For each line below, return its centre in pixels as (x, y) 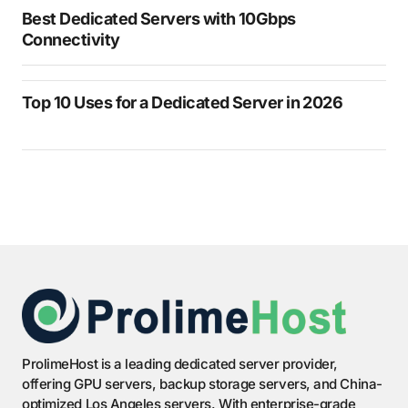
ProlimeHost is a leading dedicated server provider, (180, 364)
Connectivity (71, 39)
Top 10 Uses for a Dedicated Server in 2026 (183, 102)
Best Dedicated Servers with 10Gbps (159, 18)
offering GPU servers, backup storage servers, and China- (202, 384)
